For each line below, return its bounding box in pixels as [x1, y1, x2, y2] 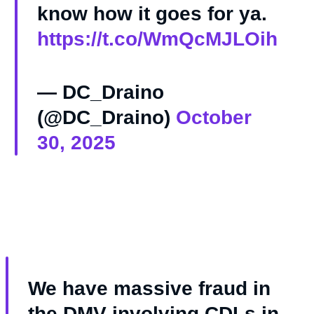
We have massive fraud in [27, 278, 271, 300]
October [175, 107, 252, 129]
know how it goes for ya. [36, 3, 267, 25]
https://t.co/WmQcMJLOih [36, 28, 278, 50]
